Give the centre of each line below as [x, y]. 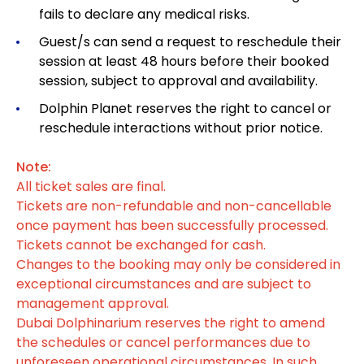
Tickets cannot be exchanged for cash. [141, 245]
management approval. [93, 304]
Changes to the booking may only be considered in [178, 265]
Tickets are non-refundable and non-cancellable [174, 206]
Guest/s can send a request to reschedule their [190, 42]
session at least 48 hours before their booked [184, 62]
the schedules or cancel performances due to [163, 343]
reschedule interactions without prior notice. [192, 128]
